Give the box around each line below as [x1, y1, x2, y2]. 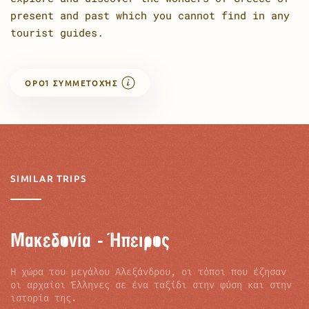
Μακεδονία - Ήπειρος [10, 223, 170, 255]
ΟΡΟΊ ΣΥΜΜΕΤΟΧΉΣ [25, 77, 118, 88]
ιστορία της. [10, 292, 77, 304]
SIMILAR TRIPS [10, 172, 87, 184]
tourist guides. [10, 25, 103, 39]
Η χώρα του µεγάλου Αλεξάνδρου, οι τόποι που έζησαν [10, 266, 286, 278]
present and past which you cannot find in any [10, 8, 290, 22]
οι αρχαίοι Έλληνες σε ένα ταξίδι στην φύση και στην [10, 279, 292, 291]
